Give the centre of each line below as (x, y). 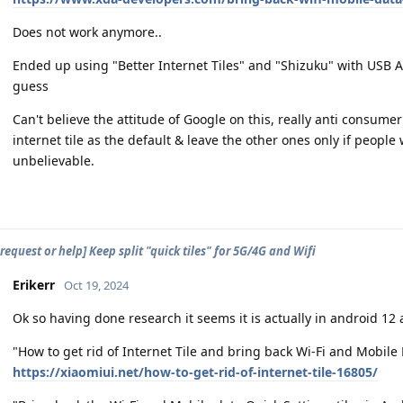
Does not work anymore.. (87, 31)
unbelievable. (54, 160)
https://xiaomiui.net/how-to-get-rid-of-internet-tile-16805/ (195, 372)
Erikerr (34, 284)
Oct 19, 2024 (96, 285)
